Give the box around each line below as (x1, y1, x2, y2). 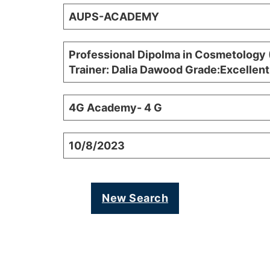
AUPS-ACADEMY (69, 10, 159, 24)
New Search (102, 192, 168, 205)
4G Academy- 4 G (69, 101, 162, 115)
